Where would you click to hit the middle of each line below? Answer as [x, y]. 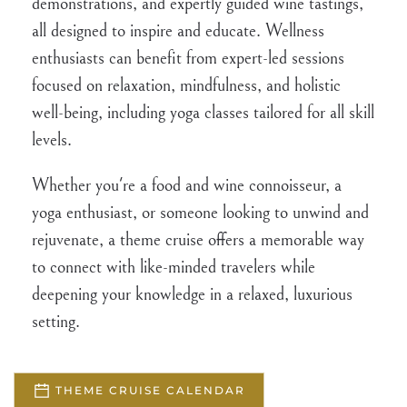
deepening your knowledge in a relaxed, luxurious [192, 295]
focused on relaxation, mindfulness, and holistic [186, 86]
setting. [56, 323]
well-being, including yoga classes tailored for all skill [203, 114]
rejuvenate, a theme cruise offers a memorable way [198, 241]
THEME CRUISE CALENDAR [150, 391]
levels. [52, 141]
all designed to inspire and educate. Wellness [178, 32]
